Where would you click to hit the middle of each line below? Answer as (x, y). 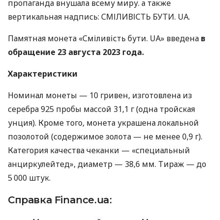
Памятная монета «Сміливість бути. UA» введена (104, 39)
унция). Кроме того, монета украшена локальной (103, 123)
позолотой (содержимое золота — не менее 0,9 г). (105, 137)
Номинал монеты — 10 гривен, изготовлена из (100, 96)
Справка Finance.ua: (60, 200)
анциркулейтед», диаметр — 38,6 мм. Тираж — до (107, 164)
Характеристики (43, 74)
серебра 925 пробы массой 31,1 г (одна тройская (101, 109)
